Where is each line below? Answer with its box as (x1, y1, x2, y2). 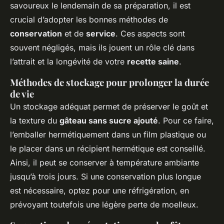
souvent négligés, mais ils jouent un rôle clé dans (10, 42, 194, 53)
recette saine (127, 56, 179, 67)
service (86, 28, 115, 39)
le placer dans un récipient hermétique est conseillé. (10, 143, 205, 154)
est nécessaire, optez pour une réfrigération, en (10, 185, 189, 196)
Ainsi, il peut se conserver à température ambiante (10, 157, 199, 168)
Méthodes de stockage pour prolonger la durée (10, 76, 209, 89)
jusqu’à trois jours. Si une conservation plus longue (10, 171, 201, 182)
